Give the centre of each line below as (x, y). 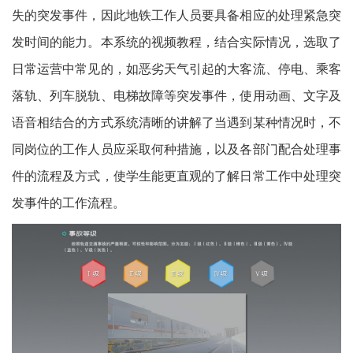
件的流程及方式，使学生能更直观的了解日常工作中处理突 (176, 176)
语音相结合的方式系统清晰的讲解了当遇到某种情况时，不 (176, 123)
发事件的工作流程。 (69, 203)
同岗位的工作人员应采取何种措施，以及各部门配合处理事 (176, 149)
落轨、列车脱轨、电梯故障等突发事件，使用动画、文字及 (176, 96)
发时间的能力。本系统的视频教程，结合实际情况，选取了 (176, 42)
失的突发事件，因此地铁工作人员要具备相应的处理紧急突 (176, 15)
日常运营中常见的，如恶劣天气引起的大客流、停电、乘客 (176, 69)
